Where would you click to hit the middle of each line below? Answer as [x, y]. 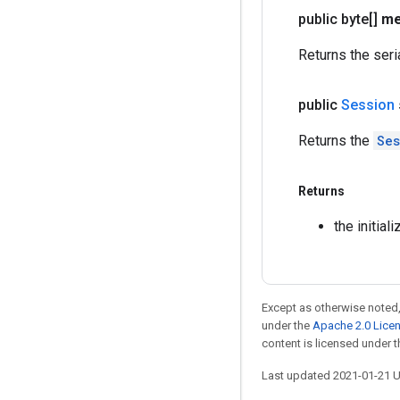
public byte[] [340, 19]
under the [287, 325]
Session [368, 105]
